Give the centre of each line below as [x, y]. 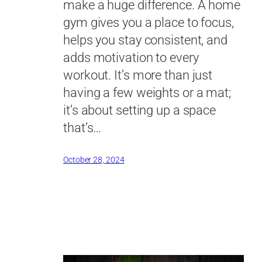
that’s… [82, 128]
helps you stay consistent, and [145, 40]
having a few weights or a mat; [147, 93]
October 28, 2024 [94, 160]
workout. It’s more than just [138, 75]
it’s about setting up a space [140, 111]
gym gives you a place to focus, [149, 23]
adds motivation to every [131, 58]
